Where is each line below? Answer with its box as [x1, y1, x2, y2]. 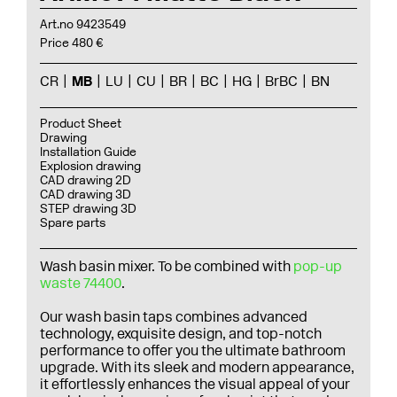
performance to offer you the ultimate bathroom [40, 342, 346, 359]
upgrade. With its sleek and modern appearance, [40, 359, 354, 376]
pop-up [293, 258, 342, 275]
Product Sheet [40, 116, 121, 131]
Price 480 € [40, 35, 104, 51]
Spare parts [40, 215, 105, 230]
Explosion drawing [40, 159, 141, 174]
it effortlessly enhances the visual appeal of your [40, 376, 350, 393]
